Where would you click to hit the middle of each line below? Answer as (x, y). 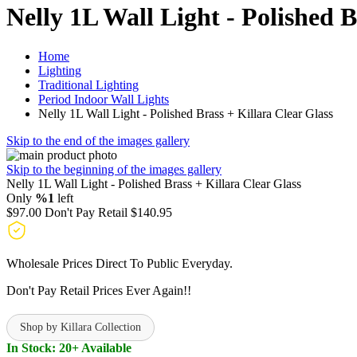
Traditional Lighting (88, 84)
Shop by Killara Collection (80, 327)
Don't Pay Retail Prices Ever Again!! (99, 290)
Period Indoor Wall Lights (104, 99)
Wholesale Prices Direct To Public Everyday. (120, 263)
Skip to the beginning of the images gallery (114, 169)
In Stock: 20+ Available (69, 347)
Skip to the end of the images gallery (98, 140)
